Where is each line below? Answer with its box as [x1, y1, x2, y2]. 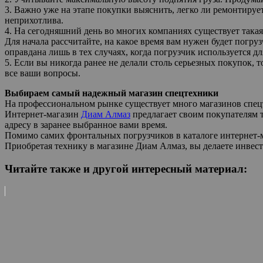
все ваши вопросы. [5, 68, 80, 78]
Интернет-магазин [5, 109, 81, 119]
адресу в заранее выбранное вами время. [5, 119, 167, 130]
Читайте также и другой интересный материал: [5, 162, 247, 175]
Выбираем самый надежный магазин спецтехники [5, 87, 218, 98]
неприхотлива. [5, 15, 63, 25]
